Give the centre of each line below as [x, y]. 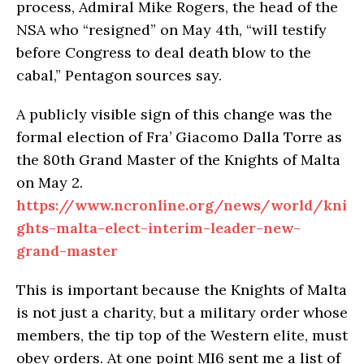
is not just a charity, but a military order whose [182, 312]
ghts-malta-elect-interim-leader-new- [158, 227]
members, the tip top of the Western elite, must [182, 335]
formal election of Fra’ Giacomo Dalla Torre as [179, 136]
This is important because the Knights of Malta [182, 289]
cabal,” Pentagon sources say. [119, 75]
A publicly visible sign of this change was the [174, 114]
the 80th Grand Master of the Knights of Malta [178, 159]
